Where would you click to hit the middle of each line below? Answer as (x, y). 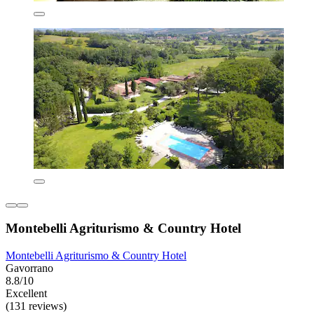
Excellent (26, 294)
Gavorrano (29, 268)
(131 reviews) (36, 306)
